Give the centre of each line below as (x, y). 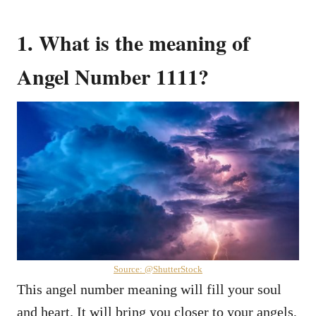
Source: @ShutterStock (158, 269)
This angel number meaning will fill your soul (149, 289)
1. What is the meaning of (133, 42)
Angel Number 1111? (113, 76)
